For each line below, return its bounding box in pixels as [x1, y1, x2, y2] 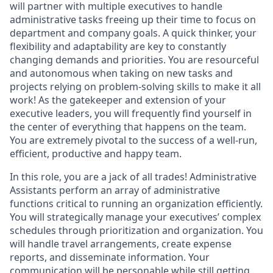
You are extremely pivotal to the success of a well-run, [10, 133, 257, 147]
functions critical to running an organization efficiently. [10, 197, 263, 210]
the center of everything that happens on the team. [10, 120, 246, 133]
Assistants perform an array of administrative [10, 183, 220, 197]
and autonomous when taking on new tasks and [10, 66, 233, 80]
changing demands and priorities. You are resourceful [10, 53, 259, 66]
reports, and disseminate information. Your [10, 250, 210, 264]
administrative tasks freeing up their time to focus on [10, 13, 256, 26]
